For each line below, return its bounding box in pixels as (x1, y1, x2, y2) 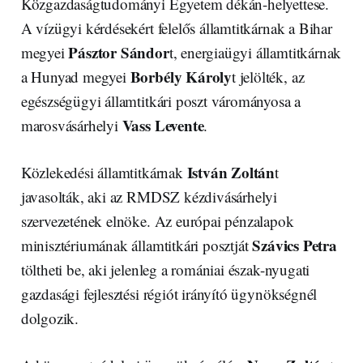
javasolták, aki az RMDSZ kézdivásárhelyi (20, 186, 278, 207)
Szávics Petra (252, 233, 337, 256)
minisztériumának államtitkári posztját (20, 234, 253, 255)
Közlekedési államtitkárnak (20, 161, 187, 182)
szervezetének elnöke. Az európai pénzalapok (20, 210, 294, 231)
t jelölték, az (232, 66, 305, 87)
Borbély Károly (130, 65, 233, 88)
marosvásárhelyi (20, 114, 122, 135)
